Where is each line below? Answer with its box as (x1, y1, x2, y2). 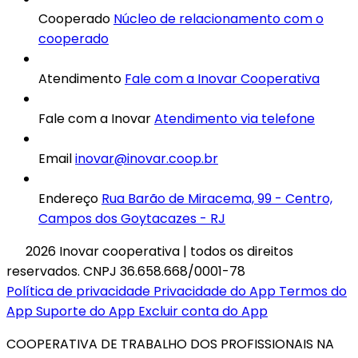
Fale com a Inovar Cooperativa (125, 70, 320, 89)
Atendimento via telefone (154, 109, 315, 129)
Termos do (279, 282, 347, 301)
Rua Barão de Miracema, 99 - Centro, (101, 189, 332, 209)
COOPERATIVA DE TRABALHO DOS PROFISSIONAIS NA (6, 335, 334, 354)
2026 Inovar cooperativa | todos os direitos (26, 242, 293, 261)
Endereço (38, 189, 98, 209)
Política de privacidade (6, 282, 150, 301)
